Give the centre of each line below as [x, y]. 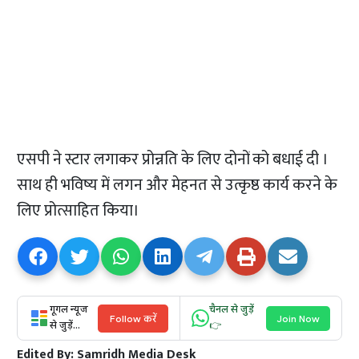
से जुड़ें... [65, 327]
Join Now [298, 318]
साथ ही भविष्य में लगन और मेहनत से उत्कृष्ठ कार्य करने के [177, 186]
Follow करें [133, 318]
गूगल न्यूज [69, 311]
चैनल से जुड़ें [231, 311]
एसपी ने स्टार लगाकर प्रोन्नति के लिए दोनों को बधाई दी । [173, 160]
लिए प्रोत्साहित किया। [79, 211]
